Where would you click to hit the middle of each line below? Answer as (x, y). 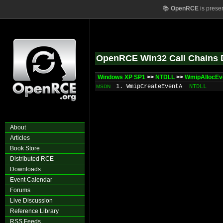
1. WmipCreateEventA (149, 87)
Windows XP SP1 (121, 77)
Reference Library (34, 211)
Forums (20, 190)
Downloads (25, 169)
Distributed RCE (32, 159)
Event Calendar (31, 180)
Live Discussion (31, 201)
